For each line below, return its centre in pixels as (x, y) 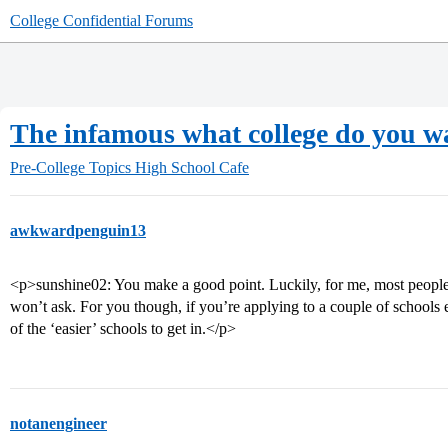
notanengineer (58, 423)
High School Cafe (192, 167)
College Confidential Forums (101, 20)
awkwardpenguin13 (78, 230)
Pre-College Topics (70, 167)
